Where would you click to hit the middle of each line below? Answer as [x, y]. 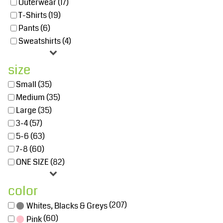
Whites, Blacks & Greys [67, 206]
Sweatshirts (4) [45, 41]
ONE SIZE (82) [41, 162]
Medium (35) [38, 98]
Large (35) [34, 111]
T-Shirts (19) [40, 15]
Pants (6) [35, 28]
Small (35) [34, 85]
